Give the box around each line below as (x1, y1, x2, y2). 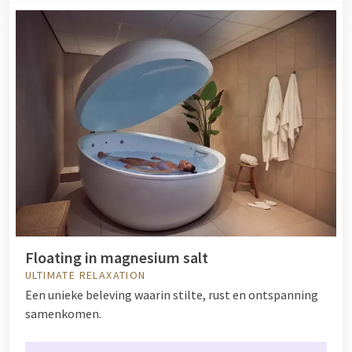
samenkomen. (25, 306, 101, 322)
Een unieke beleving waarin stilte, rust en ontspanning (25, 287, 318, 303)
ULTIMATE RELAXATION (25, 268, 146, 283)
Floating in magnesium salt (25, 247, 208, 268)
